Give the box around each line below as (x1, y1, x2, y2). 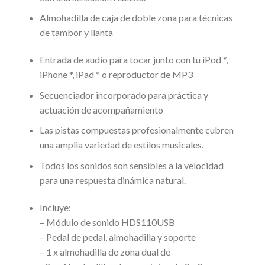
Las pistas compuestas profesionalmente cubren (39, 124, 234, 136)
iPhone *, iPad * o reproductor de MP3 (39, 69, 193, 80)
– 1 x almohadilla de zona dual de (39, 245, 170, 257)
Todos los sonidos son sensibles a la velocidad (39, 159, 224, 171)
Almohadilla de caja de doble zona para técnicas (39, 12, 232, 24)
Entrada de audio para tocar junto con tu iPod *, (39, 54, 228, 66)
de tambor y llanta (39, 27, 113, 38)
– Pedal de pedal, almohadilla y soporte (39, 231, 196, 243)
